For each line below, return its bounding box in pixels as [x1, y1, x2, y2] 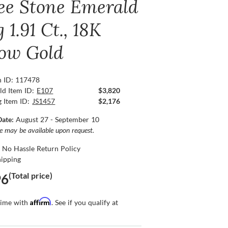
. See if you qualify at [51, 198, 119, 207]
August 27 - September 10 [16, 115, 100, 124]
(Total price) [9, 170, 53, 181]
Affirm [30, 197, 52, 206]
